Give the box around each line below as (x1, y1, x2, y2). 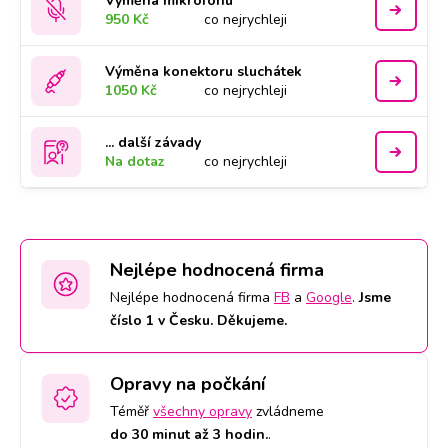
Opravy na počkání (110, 372, 265, 396)
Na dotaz (105, 152, 166, 171)
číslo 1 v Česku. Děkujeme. (110, 311, 287, 330)
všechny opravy (153, 402, 252, 421)
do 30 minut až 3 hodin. (110, 425, 268, 444)
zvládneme (252, 402, 324, 421)
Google (306, 288, 352, 307)
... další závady (105, 133, 202, 152)
